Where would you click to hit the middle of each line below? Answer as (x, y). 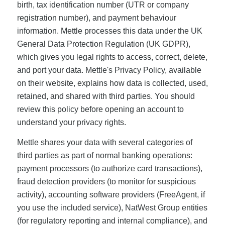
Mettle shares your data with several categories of (104, 143)
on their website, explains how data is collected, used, (112, 83)
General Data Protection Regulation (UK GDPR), (103, 44)
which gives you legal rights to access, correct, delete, (112, 57)
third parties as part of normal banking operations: (104, 156)
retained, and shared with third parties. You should (106, 96)
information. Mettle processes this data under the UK (109, 31)
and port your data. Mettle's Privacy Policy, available (109, 70)
